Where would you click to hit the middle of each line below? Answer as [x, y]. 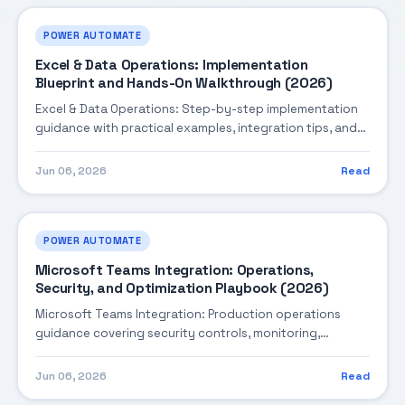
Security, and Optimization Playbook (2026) [182, 289]
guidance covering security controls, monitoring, [177, 334]
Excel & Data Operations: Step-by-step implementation [196, 109]
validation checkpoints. [104, 147]
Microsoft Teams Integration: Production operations [188, 315]
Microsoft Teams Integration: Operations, [174, 271]
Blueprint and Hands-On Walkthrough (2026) [184, 84]
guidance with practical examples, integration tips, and [196, 128]
